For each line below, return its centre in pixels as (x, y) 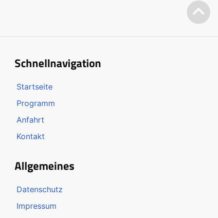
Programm (36, 103)
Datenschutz (40, 189)
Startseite (35, 86)
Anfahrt (31, 119)
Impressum (37, 206)
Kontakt (31, 136)
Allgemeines (45, 165)
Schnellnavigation (58, 63)
